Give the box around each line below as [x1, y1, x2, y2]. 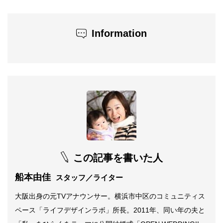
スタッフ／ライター [56, 173, 123, 182]
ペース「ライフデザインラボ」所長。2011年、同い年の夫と [15, 206, 205, 214]
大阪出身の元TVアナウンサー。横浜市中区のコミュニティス [15, 192, 205, 200]
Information [92, 27, 147, 39]
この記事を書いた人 [73, 152, 163, 163]
